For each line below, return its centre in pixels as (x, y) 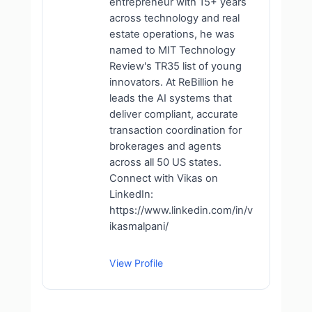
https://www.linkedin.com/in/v (181, 210)
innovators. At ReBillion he (172, 82)
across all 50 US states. (165, 162)
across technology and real (174, 18)
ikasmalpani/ (139, 226)
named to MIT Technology (172, 50)
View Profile (136, 263)
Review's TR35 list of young (175, 66)
